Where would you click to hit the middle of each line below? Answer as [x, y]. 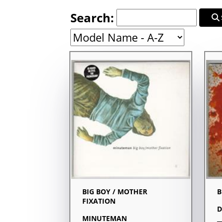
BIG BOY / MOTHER [115, 191]
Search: [92, 17]
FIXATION [99, 201]
